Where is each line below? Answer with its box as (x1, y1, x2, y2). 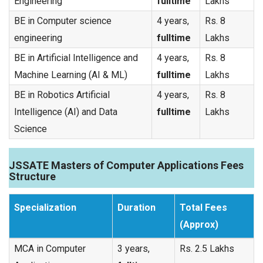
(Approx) (180, 219, 218, 230)
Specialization (14, 202, 76, 213)
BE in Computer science (14, 15, 112, 26)
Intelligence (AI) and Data (14, 106, 117, 117)
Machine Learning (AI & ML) (14, 69, 127, 80)
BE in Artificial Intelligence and (14, 52, 138, 63)
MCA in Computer (14, 243, 86, 254)
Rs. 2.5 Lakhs (180, 243, 234, 254)
